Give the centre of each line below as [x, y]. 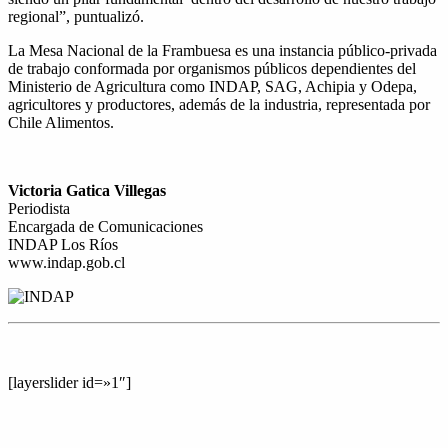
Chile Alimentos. [61, 122]
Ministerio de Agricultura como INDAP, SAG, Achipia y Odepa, [212, 86]
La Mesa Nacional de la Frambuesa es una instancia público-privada [222, 50]
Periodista [39, 208]
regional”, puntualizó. [76, 16]
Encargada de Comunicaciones [105, 226]
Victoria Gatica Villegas [87, 190]
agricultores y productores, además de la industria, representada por [219, 104]
